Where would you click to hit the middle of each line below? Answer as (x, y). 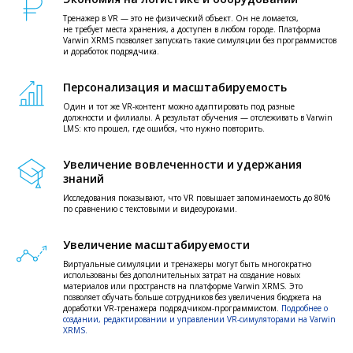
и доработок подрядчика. (111, 51)
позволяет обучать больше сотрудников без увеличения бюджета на (192, 297)
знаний (84, 178)
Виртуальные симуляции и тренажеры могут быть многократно (187, 264)
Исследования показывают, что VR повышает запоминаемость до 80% (197, 197)
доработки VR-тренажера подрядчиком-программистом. (172, 308)
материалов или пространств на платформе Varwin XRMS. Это (183, 286)
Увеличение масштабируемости (156, 244)
